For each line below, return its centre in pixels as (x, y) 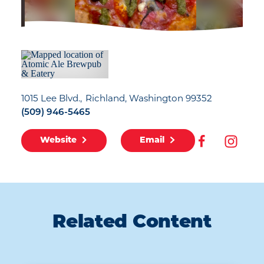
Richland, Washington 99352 (149, 100)
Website (58, 141)
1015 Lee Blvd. (51, 100)
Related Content (132, 223)
